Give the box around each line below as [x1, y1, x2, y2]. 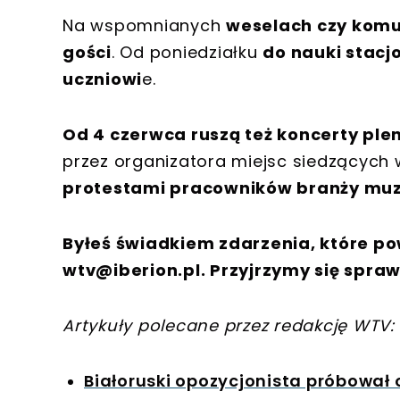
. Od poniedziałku [111, 41, 263, 64]
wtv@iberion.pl [62, 259, 201, 282]
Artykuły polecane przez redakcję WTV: [62, 314, 395, 337]
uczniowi [62, 68, 142, 91]
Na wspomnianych [62, 14, 226, 37]
